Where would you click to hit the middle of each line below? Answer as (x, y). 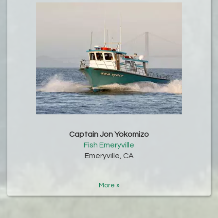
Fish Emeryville (109, 145)
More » (109, 185)
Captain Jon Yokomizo (109, 134)
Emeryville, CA (109, 155)
